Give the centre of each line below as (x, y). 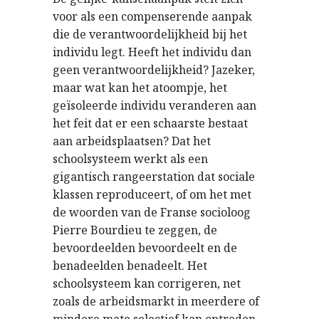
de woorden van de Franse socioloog (152, 212)
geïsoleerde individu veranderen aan (155, 105)
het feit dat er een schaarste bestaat (150, 123)
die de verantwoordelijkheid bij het (150, 34)
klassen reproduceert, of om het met (152, 194)
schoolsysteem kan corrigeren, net (147, 283)
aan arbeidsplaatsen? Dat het (132, 141)
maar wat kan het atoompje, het (140, 88)
